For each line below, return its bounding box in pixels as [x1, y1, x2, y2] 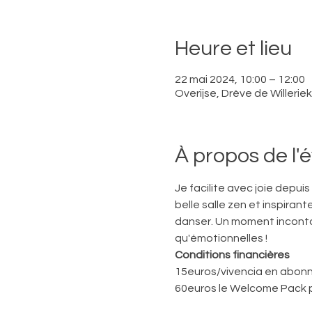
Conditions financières [174, 249, 290, 260]
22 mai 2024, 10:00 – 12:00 [174, 74, 305, 85]
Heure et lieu [174, 38, 292, 59]
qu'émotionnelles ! [174, 233, 270, 244]
